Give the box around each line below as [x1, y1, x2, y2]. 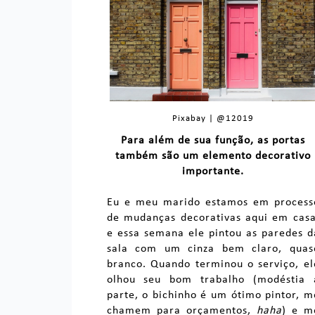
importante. [182, 166, 245, 178]
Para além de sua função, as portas [121, 135, 306, 147]
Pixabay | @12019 [172, 114, 255, 124]
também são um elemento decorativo [115, 150, 311, 162]
